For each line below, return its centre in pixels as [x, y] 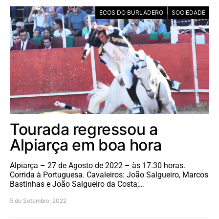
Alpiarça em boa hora [86, 145]
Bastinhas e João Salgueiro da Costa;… [77, 184]
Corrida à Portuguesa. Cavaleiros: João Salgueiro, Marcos [109, 175]
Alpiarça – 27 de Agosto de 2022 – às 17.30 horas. [98, 165]
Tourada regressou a [84, 129]
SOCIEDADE [188, 12]
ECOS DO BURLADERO [131, 12]
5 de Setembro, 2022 [38, 200]
